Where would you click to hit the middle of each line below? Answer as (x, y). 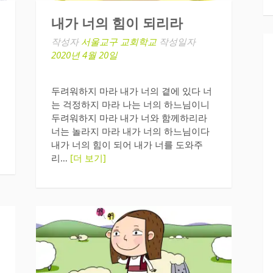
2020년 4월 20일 (84, 55)
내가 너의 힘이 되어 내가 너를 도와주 (127, 145)
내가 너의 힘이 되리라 (117, 23)
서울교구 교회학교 (119, 41)
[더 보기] (88, 158)
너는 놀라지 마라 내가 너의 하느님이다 (130, 131)
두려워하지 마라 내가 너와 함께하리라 (129, 118)
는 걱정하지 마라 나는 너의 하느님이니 (130, 105)
